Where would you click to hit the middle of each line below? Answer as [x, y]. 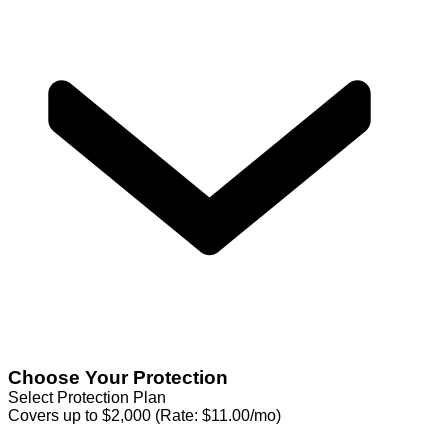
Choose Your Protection [118, 377]
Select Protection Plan [87, 397]
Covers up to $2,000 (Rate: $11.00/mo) [144, 415]
